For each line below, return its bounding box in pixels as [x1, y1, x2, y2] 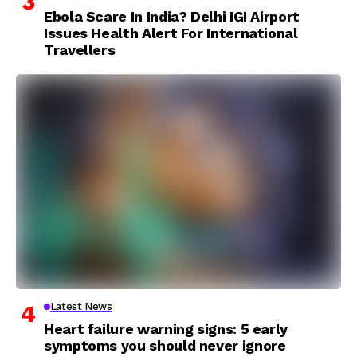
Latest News [49, 300, 112, 313]
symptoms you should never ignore [44, 337, 286, 355]
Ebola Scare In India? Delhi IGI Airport [44, 8, 300, 25]
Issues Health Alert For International [44, 25, 298, 42]
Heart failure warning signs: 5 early [44, 320, 288, 338]
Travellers [44, 41, 116, 59]
